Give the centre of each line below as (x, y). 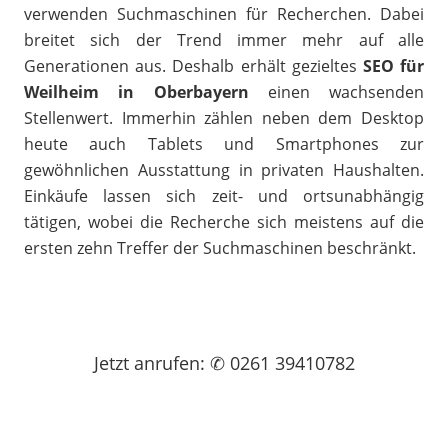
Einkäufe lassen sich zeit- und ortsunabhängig (224, 196)
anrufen (166, 363)
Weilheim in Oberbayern (136, 92)
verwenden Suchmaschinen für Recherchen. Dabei (224, 14)
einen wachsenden (336, 92)
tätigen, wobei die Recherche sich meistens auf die (224, 222)
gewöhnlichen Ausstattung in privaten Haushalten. (224, 170)
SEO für (393, 66)
